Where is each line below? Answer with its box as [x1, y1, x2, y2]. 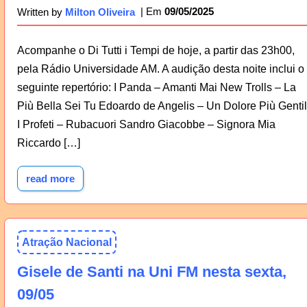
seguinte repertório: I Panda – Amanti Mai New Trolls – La [16, 82, 296, 94]
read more [25, 173, 75, 185]
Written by [16, 6, 65, 19]
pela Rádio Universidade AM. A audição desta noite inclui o [16, 63, 304, 75]
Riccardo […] [16, 137, 80, 149]
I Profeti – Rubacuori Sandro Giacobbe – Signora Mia [16, 119, 275, 131]
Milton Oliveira [64, 6, 135, 19]
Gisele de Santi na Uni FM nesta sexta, [16, 262, 286, 280]
